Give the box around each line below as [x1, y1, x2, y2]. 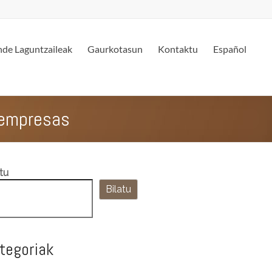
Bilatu [105, 183, 131, 195]
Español [213, 43, 246, 55]
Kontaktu [158, 43, 198, 55]
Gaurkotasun [87, 43, 143, 55]
